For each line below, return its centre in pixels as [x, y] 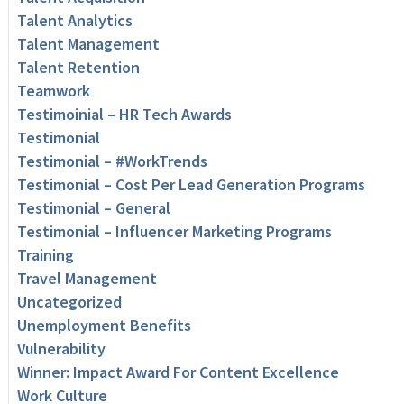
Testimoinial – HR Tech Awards [124, 115]
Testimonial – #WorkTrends [112, 161]
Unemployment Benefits [104, 326]
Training [45, 255]
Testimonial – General [93, 208]
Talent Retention [78, 68]
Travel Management [87, 279]
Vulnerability [61, 349]
